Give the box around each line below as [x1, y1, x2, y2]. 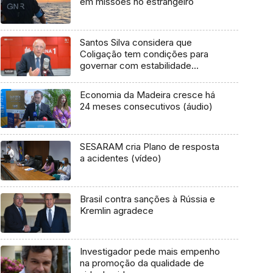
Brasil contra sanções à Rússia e [79, 193, 215, 205]
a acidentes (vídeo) [79, 152, 161, 165]
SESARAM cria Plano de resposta [79, 141, 219, 153]
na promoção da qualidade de [79, 257, 204, 269]
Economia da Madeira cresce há [79, 88, 215, 101]
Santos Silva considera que [79, 37, 192, 49]
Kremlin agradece [79, 205, 154, 217]
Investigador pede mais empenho [79, 245, 220, 257]
